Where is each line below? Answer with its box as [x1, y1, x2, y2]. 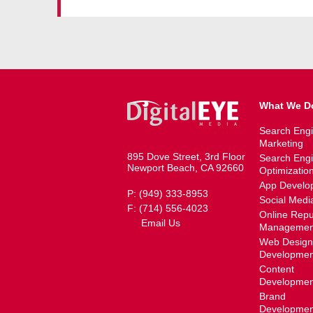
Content [259, 263, 295, 275]
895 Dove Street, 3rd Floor [127, 151, 245, 162]
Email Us [141, 217, 180, 228]
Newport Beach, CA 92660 [127, 162, 244, 173]
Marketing [259, 138, 304, 149]
